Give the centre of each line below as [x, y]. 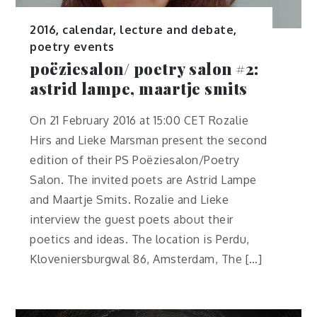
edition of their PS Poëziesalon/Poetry [135, 160]
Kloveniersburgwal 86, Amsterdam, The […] [146, 259]
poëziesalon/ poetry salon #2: [144, 68]
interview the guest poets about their [132, 220]
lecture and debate [177, 29]
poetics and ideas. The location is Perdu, [140, 240]
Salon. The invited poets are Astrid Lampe [143, 180]
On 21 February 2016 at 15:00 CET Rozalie [139, 121]
